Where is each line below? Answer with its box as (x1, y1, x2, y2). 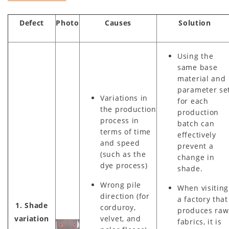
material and (177, 74, 226, 84)
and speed (100, 138, 140, 148)
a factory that (177, 194, 228, 204)
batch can (177, 119, 215, 129)
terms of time (100, 127, 151, 137)
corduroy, (100, 202, 136, 213)
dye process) (100, 161, 148, 171)
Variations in (100, 93, 148, 103)
